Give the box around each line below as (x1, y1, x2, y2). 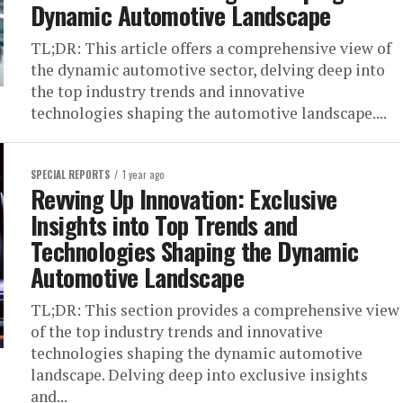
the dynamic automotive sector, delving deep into (31, 59, 385, 80)
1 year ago (122, 167, 165, 182)
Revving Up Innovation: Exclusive (31, 181, 337, 217)
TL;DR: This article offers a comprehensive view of (31, 38, 391, 58)
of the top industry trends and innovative (31, 321, 323, 342)
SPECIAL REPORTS (31, 167, 110, 182)
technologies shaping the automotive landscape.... (31, 103, 387, 123)
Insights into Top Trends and (31, 207, 298, 243)
